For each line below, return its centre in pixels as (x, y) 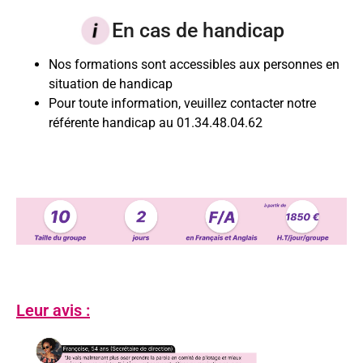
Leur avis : (53, 310)
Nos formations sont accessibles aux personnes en (194, 64)
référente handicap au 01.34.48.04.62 (156, 122)
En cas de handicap (198, 30)
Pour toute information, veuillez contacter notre (182, 103)
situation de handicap (111, 83)
